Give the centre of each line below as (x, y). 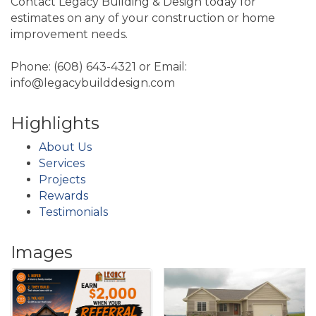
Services (62, 163)
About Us (65, 147)
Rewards (63, 195)
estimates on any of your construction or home (143, 18)
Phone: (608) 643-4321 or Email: (99, 66)
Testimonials (73, 212)
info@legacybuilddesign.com (93, 83)
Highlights (55, 123)
